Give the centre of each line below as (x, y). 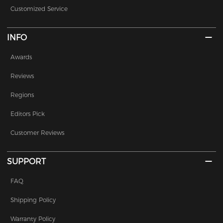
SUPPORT (27, 162)
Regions (22, 95)
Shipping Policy (33, 200)
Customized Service (39, 9)
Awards (21, 57)
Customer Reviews (38, 133)
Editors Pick (28, 114)
